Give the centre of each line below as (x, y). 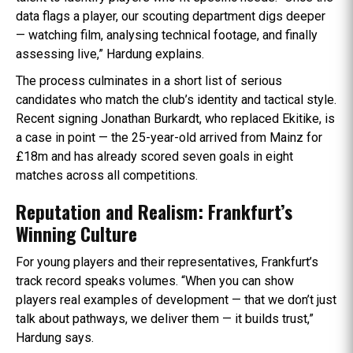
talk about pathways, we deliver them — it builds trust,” (165, 318)
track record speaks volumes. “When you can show (155, 281)
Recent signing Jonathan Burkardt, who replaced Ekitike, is (175, 118)
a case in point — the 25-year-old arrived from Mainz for (169, 137)
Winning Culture (76, 233)
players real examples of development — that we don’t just (176, 299)
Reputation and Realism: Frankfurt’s (154, 211)
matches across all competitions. (107, 175)
